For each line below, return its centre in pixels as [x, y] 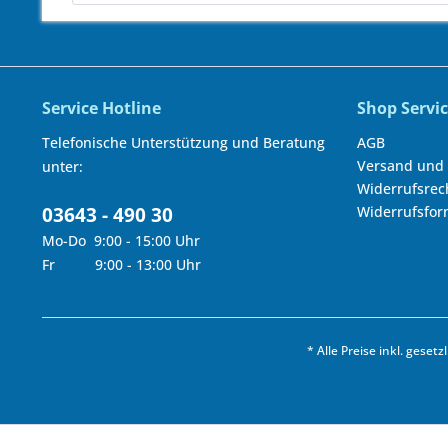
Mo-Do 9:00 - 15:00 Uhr [121, 240]
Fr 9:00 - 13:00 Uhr [121, 264]
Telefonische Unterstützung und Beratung [183, 142]
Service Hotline [101, 108]
